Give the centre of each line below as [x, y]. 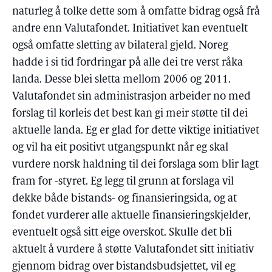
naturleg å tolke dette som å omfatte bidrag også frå [136, 12]
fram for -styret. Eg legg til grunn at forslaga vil [123, 182]
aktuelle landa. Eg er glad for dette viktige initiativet [136, 131]
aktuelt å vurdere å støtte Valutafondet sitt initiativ [133, 250]
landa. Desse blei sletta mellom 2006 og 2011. [121, 80]
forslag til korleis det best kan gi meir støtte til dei [130, 114]
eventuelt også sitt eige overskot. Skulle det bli [122, 233]
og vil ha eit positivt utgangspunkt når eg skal [120, 148]
